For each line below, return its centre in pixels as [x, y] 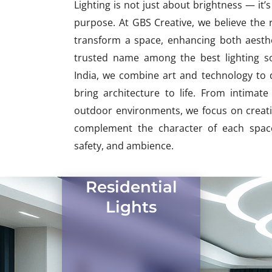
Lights [131, 207]
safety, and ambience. [124, 146]
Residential [131, 187]
